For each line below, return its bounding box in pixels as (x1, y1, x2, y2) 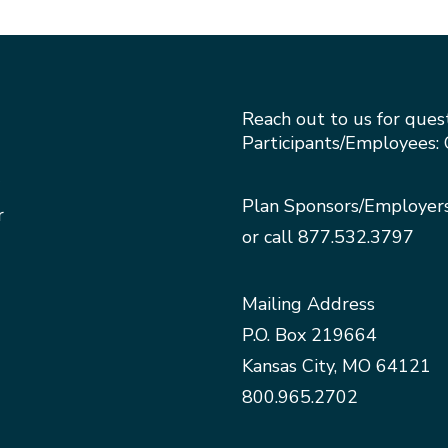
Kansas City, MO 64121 (242, 354, 431, 378)
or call (242, 225, 298, 249)
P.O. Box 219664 (242, 323, 377, 347)
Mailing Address (242, 292, 375, 316)
